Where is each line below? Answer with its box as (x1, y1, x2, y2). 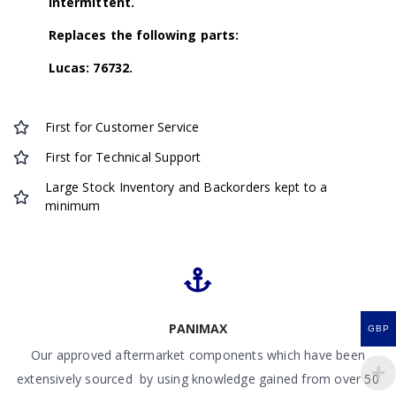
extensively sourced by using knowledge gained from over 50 (17, 369, 379, 387)
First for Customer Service (45, 118, 200, 136)
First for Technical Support (45, 148, 202, 166)
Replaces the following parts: (49, 26, 240, 43)
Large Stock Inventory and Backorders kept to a (45, 179, 328, 196)
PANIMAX (169, 319, 227, 337)
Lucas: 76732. (49, 58, 133, 76)
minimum (45, 197, 101, 215)
